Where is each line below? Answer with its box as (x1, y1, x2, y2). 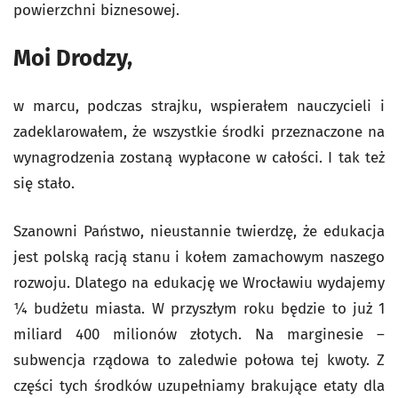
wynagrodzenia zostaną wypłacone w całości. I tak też (13, 148, 385, 167)
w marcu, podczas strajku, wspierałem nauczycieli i (13, 97, 385, 115)
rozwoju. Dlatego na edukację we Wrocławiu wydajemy (13, 274, 385, 292)
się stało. (13, 174, 75, 193)
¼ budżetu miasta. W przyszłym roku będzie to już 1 (13, 299, 385, 318)
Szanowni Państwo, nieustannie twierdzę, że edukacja (13, 222, 385, 241)
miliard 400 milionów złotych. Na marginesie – (13, 325, 385, 344)
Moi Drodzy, (13, 44, 132, 72)
